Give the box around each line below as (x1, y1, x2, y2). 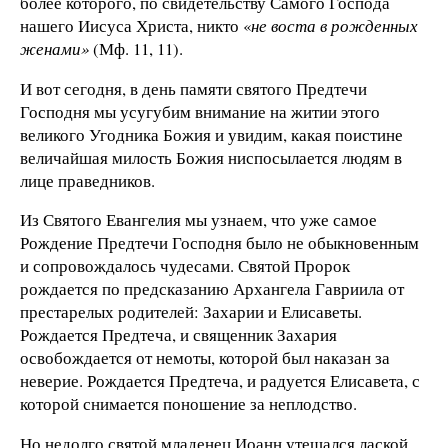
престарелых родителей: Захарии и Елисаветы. (20, 300, 362, 324)
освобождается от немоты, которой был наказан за (20, 346, 390, 370)
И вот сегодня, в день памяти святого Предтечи (20, 76, 367, 100)
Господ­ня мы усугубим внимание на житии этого (20, 99, 380, 123)
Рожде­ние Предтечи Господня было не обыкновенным (20, 231, 419, 255)
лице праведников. (20, 168, 155, 192)
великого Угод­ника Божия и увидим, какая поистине (20, 122, 403, 146)
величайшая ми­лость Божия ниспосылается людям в (20, 145, 402, 169)
